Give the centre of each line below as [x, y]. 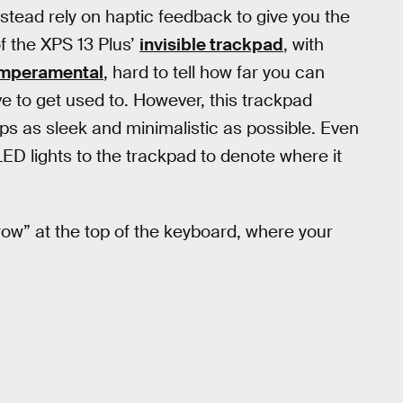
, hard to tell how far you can [214, 73]
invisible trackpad [211, 45]
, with [304, 45]
